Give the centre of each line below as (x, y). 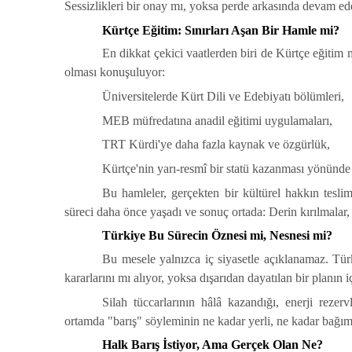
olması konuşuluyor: (115, 72)
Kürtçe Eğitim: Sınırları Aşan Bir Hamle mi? (221, 30)
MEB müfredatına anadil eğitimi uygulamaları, (217, 120)
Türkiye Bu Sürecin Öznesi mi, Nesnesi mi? (217, 236)
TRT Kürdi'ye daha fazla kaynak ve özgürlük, (216, 145)
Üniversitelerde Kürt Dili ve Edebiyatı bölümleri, (223, 97)
